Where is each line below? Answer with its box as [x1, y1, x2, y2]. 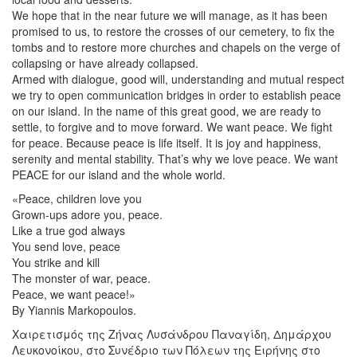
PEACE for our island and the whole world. [12, 167, 226, 183]
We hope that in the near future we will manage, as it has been [12, 7, 328, 24]
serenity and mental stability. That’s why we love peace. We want [12, 151, 338, 167]
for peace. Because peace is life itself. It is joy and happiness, [12, 135, 321, 151]
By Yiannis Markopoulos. [12, 302, 136, 319]
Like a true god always [12, 222, 125, 239]
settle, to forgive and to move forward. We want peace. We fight [12, 119, 332, 135]
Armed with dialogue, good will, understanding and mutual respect [12, 71, 344, 88]
